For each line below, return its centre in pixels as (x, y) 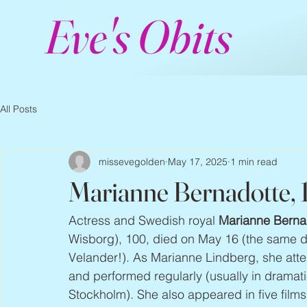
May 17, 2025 (198, 161)
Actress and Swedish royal (144, 220)
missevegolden (132, 161)
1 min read (254, 161)
